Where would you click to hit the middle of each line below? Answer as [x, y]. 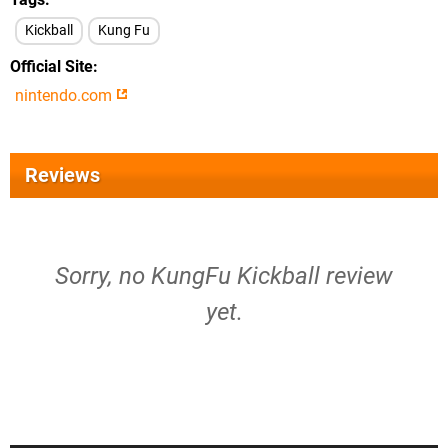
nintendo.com [65, 95]
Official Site [51, 66]
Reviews [62, 175]
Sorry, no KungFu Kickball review [224, 276]
